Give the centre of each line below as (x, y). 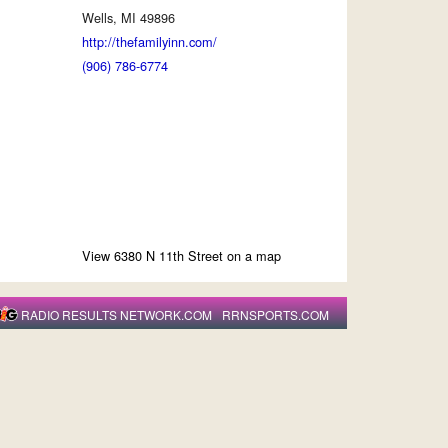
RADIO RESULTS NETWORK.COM (117, 314)
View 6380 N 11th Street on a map (182, 255)
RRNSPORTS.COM (276, 314)
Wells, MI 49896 (129, 17)
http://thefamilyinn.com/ (150, 41)
